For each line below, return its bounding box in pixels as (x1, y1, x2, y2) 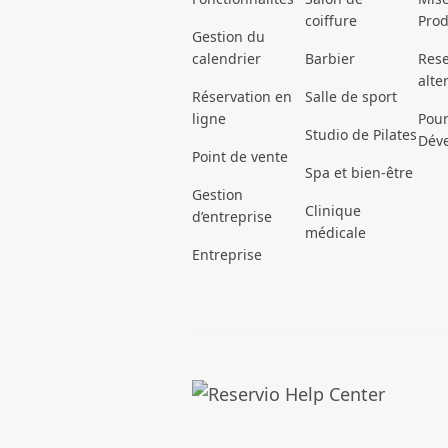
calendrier (192, 49, 261, 69)
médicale (305, 223, 366, 243)
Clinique (305, 201, 361, 221)
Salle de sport (305, 87, 397, 107)
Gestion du (192, 27, 265, 47)
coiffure (305, 11, 357, 31)
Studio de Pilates (305, 125, 417, 145)
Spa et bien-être (305, 163, 413, 183)
